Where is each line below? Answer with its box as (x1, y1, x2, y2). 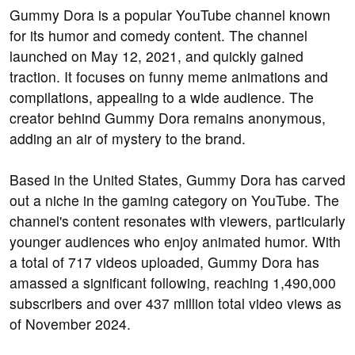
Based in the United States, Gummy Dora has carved (10, 170, 345, 190)
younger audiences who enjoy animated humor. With (10, 231, 341, 252)
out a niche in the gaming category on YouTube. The (10, 190, 339, 211)
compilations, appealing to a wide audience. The (10, 87, 314, 108)
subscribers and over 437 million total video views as (10, 293, 342, 314)
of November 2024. (10, 314, 131, 334)
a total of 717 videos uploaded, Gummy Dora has (10, 252, 319, 273)
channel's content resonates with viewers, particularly (10, 211, 345, 231)
